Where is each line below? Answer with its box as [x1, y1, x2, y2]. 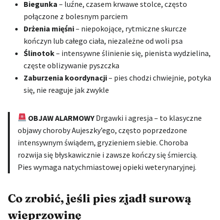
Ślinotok [24, 48, 55, 58]
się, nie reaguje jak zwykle [24, 84, 109, 95]
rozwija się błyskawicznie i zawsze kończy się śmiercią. [18, 149, 197, 160]
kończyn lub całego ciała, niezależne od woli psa [24, 35, 183, 46]
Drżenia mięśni [24, 23, 74, 33]
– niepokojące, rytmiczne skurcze [74, 23, 187, 33]
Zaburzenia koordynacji [24, 72, 107, 82]
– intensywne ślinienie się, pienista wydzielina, [55, 48, 211, 58]
